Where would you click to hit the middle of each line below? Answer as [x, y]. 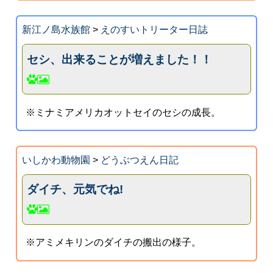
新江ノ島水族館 [56, 29]
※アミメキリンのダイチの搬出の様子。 [114, 243]
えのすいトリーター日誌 [154, 29]
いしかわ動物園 [56, 160]
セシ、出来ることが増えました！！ [120, 59]
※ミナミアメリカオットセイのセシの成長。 [123, 112]
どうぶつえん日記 [139, 160]
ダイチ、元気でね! [75, 190]
